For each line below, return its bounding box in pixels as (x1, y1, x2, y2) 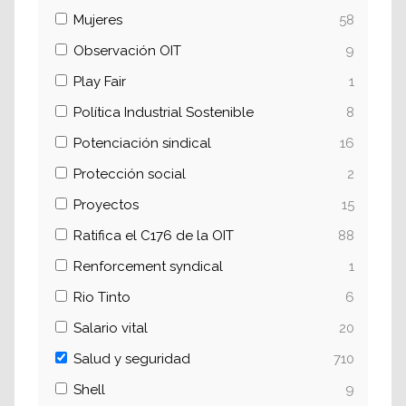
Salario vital (73, 320, 148, 336)
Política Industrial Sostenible (73, 104, 254, 121)
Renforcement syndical (73, 258, 223, 275)
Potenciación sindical (73, 135, 211, 151)
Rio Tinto (73, 289, 130, 305)
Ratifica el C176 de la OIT (73, 227, 234, 244)
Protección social (73, 166, 186, 182)
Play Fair (73, 73, 126, 90)
